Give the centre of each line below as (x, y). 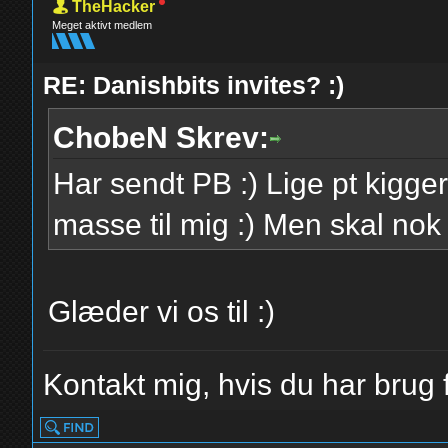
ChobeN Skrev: (161, 137)
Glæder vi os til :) (162, 311)
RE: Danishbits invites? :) (194, 85)
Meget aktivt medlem (102, 25)
